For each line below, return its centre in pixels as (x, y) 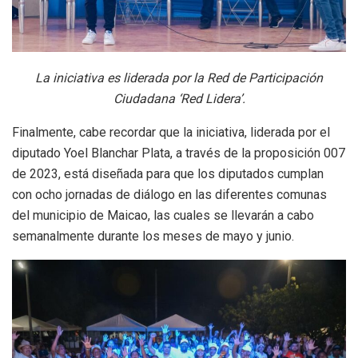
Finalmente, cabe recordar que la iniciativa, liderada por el (171, 132)
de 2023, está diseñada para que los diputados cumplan (168, 173)
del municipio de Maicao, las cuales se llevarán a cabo (163, 215)
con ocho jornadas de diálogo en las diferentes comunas (169, 194)
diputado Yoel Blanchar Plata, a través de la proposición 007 (179, 153)
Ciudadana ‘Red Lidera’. (179, 98)
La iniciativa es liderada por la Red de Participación (179, 78)
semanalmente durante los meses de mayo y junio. (153, 236)
